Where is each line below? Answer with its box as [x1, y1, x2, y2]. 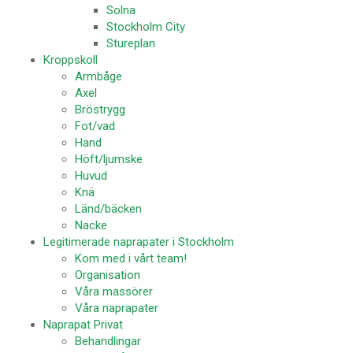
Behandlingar [75, 334, 141, 348]
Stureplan [106, 36, 155, 50]
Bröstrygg [75, 102, 125, 117]
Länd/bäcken [75, 202, 142, 216]
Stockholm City [106, 20, 185, 34]
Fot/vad [75, 119, 115, 133]
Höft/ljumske [75, 152, 143, 166]
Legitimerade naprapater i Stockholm [43, 235, 234, 249]
